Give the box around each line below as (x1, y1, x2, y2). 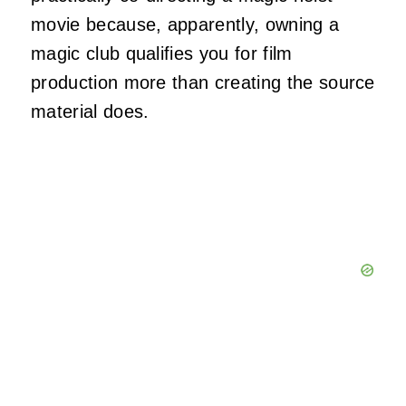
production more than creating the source (31, 72, 375, 93)
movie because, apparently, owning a (31, 14, 340, 35)
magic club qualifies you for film (31, 43, 293, 64)
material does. (31, 101, 150, 122)
